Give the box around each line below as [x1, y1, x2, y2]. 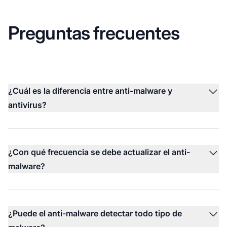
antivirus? [8, 99, 47, 110]
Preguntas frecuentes [8, 21, 179, 44]
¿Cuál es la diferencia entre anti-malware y [8, 85, 172, 96]
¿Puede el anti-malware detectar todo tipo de [8, 208, 182, 218]
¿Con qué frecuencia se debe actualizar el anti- [8, 146, 190, 157]
